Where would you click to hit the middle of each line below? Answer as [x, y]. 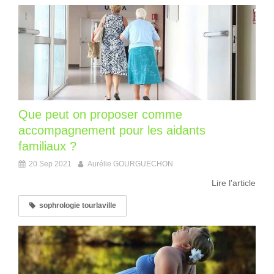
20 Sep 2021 [50, 164]
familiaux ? [47, 146]
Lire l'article [234, 183]
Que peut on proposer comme [100, 114]
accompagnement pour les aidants [112, 130]
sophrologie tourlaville [78, 205]
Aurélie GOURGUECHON [130, 164]
